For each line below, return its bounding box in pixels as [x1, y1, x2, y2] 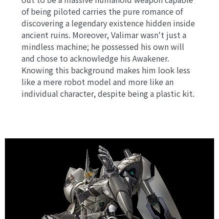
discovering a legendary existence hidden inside [22, 17, 196, 29]
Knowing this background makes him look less [22, 64, 191, 76]
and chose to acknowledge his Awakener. [22, 52, 170, 64]
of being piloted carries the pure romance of [22, 5, 183, 17]
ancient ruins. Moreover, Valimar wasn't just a [22, 28, 187, 41]
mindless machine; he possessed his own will [22, 40, 185, 52]
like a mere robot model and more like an [22, 75, 174, 88]
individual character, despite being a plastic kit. [22, 87, 195, 99]
